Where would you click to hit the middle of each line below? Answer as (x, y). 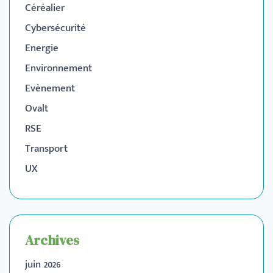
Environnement (58, 68)
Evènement (50, 88)
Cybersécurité (55, 28)
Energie (42, 48)
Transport (46, 148)
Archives (52, 240)
